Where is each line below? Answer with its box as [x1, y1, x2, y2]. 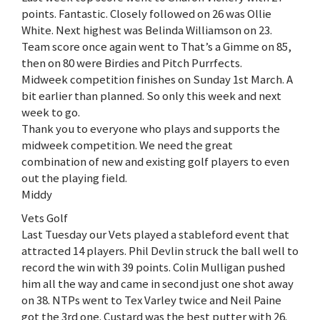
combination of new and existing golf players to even [21, 154, 289, 170]
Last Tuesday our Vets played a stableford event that [21, 226, 289, 243]
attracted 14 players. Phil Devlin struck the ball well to [21, 243, 299, 259]
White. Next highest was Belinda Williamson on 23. [21, 22, 272, 39]
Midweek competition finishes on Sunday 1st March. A [21, 71, 293, 88]
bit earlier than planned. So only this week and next [21, 88, 281, 104]
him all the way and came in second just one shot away [21, 276, 294, 292]
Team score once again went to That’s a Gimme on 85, [21, 39, 291, 55]
